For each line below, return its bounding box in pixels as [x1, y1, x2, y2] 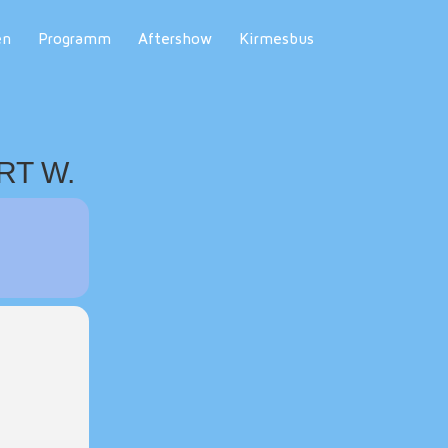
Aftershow [137, 32, 212, 47]
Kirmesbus [238, 32, 314, 47]
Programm [37, 32, 111, 47]
